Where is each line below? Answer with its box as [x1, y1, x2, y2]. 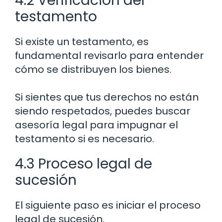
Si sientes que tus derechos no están [15, 90, 199, 104]
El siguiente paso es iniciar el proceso [15, 198, 201, 212]
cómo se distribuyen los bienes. [15, 62, 171, 76]
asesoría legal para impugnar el [15, 117, 178, 132]
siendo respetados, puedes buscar [15, 104, 190, 118]
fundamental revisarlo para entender [15, 48, 204, 62]
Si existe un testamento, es [15, 34, 149, 49]
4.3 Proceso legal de [15, 154, 152, 173]
